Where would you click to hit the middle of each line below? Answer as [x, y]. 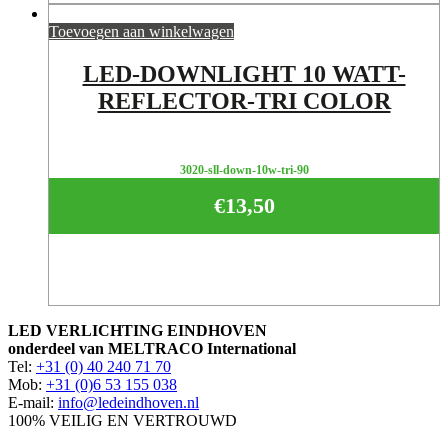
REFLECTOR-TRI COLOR [244, 100]
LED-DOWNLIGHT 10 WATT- [244, 73]
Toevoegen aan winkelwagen [141, 31]
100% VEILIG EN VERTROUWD [122, 420]
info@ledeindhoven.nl [128, 402]
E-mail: [33, 402]
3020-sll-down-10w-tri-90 [244, 169]
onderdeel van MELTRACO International [152, 348]
